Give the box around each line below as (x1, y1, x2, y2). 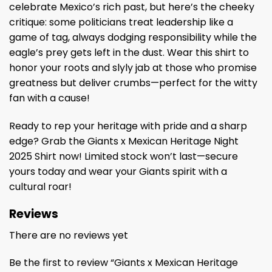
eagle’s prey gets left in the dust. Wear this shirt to (9, 46, 249, 60)
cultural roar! (9, 180, 72, 194)
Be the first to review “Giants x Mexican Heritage (9, 256, 238, 270)
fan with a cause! (9, 91, 90, 106)
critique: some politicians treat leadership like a (9, 15, 233, 30)
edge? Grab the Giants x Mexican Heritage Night (9, 134, 239, 149)
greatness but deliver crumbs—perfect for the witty (9, 76, 257, 90)
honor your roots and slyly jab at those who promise (9, 61, 257, 75)
